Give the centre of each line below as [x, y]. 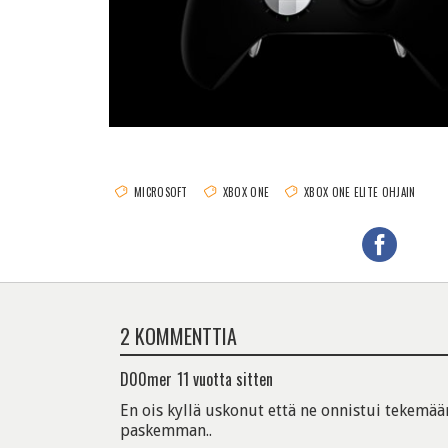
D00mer [146, 378]
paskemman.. [166, 430]
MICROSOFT [161, 191]
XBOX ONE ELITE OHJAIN [360, 191]
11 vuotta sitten [225, 378]
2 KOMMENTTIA [178, 335]
